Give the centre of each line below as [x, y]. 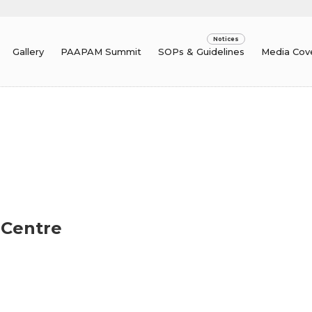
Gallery [29, 52]
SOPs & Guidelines [202, 52]
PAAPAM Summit [101, 52]
